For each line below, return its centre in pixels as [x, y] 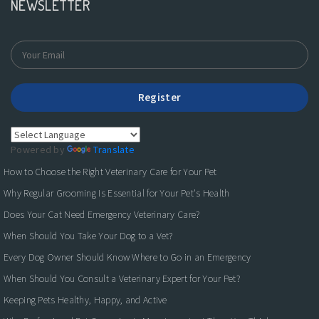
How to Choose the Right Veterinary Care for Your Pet [110, 171]
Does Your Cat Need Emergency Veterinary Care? [102, 214]
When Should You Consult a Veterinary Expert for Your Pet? [122, 278]
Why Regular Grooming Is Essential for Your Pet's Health [117, 193]
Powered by [39, 149]
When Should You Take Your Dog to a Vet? [88, 235]
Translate [114, 149]
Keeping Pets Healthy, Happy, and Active [85, 299]
